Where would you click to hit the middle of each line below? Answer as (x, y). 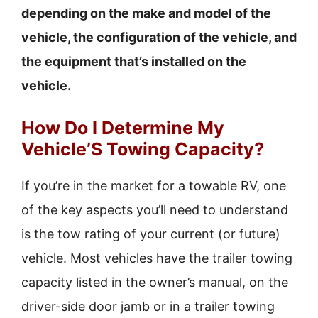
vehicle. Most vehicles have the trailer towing (157, 258)
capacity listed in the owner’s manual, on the (155, 282)
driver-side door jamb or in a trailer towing (148, 306)
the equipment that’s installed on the (134, 61)
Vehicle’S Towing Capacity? (143, 149)
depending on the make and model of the (146, 13)
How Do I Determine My (123, 128)
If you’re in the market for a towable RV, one (154, 186)
